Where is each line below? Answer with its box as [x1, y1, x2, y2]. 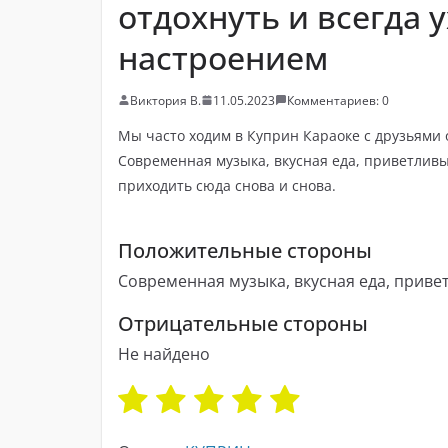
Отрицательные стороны [118, 310, 368, 338]
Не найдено [118, 343, 210, 366]
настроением [118, 35, 328, 79]
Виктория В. [130, 91, 201, 109]
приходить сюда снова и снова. [118, 175, 336, 195]
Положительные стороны [118, 236, 372, 264]
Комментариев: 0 [287, 91, 389, 109]
